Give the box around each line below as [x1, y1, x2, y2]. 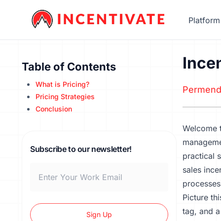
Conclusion [36, 105, 72, 113]
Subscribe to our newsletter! [30, 144, 132, 154]
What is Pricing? [36, 80, 89, 88]
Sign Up [86, 210, 112, 219]
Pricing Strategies [36, 92, 95, 101]
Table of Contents [22, 60, 116, 73]
